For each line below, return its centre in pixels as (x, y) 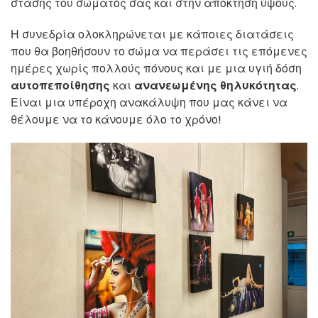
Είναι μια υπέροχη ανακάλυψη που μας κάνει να (149, 102)
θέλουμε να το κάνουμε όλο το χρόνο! (116, 119)
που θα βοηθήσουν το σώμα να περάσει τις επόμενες (159, 51)
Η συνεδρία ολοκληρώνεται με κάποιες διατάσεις (152, 34)
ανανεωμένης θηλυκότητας (215, 85)
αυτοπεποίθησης (60, 85)
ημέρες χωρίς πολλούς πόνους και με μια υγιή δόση (156, 68)
